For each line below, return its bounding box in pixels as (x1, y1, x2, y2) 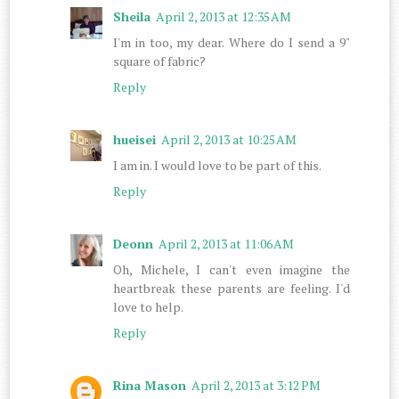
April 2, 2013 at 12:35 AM (156, 7, 292, 25)
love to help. (113, 297, 184, 315)
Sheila (113, 7, 151, 25)
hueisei (113, 130, 157, 148)
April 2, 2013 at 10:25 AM (161, 130, 297, 148)
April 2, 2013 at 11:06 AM (159, 234, 295, 252)
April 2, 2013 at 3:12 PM (191, 376, 322, 394)
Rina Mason (113, 376, 187, 394)
